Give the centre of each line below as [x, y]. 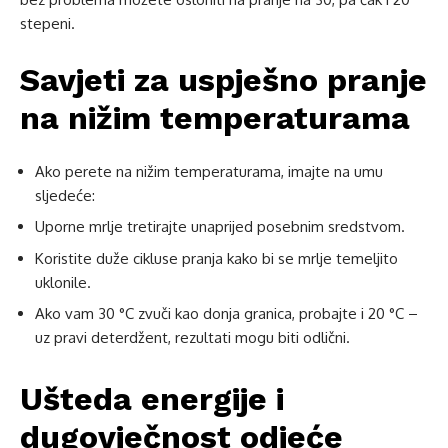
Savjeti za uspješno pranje [223, 79]
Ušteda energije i [152, 399]
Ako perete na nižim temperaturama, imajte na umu [209, 171]
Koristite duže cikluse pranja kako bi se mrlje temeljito [216, 258]
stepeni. [47, 23]
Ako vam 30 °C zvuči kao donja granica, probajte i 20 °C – [226, 314]
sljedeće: [65, 195]
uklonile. [63, 282]
